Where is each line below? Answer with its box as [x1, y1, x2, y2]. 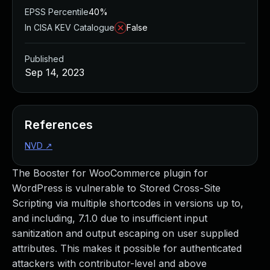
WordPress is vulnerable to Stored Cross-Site [12, 182, 221, 194]
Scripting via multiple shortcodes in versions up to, [12, 197, 243, 209]
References [25, 118, 93, 132]
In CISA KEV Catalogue [25, 22, 115, 33]
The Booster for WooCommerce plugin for [12, 167, 208, 179]
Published [25, 54, 64, 64]
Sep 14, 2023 [25, 66, 84, 78]
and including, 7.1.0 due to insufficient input [12, 212, 207, 224]
